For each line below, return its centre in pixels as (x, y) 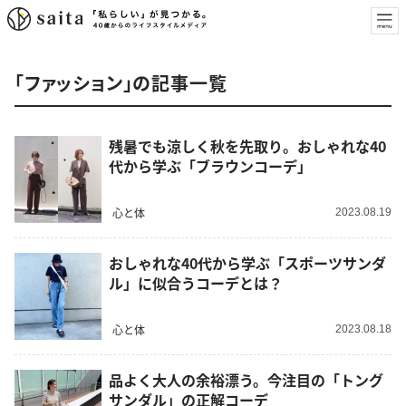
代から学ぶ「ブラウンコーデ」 (210, 166)
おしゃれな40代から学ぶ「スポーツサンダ (247, 263)
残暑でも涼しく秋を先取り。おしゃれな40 (247, 146)
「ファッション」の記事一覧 (121, 83)
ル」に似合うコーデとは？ (196, 283)
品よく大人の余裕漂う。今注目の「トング (246, 380)
